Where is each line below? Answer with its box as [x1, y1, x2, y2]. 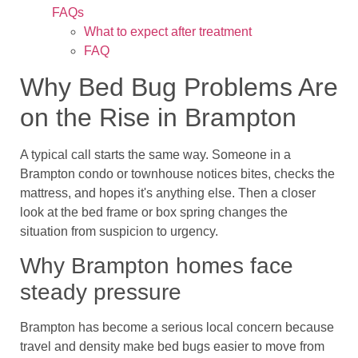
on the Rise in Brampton [20, 103, 296, 133]
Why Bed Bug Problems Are [20, 73, 338, 102]
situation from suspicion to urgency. [20, 225, 218, 239]
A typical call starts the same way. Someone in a [20, 148, 291, 162]
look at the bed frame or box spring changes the [20, 205, 288, 220]
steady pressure [20, 280, 181, 305]
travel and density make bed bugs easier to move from [20, 340, 324, 354]
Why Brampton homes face [20, 253, 293, 279]
